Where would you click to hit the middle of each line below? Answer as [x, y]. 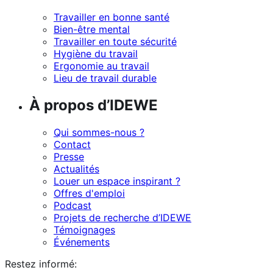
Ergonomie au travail [101, 66]
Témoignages [84, 230]
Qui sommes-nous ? [99, 133]
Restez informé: [41, 264]
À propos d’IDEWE [94, 105]
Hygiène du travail [96, 54]
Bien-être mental [92, 30]
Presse [69, 157]
